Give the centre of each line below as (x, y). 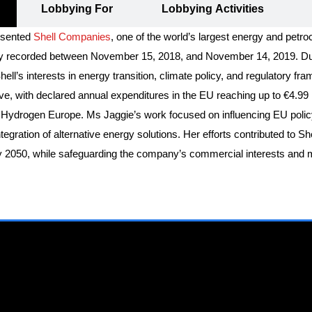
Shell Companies (72, 37)
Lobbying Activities (212, 9)
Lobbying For (77, 9)
